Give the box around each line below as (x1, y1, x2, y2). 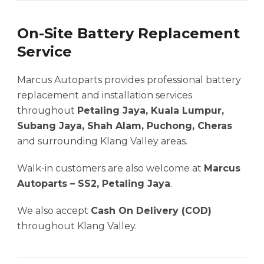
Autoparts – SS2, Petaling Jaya (17, 178, 170, 190)
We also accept (17, 205, 91, 217)
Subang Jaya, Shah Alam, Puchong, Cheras (17, 120, 232, 132)
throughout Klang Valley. (17, 220, 137, 232)
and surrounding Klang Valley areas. (17, 136, 187, 147)
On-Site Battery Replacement (17, 25, 240, 42)
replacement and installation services (17, 90, 192, 101)
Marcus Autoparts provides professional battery (17, 74, 241, 86)
